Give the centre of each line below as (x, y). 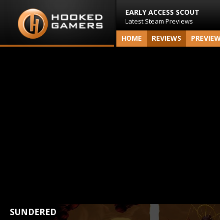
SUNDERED (33, 212)
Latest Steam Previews (159, 21)
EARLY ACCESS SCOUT (162, 12)
